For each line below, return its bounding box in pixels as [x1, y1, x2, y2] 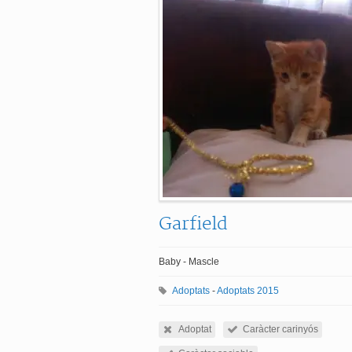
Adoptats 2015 [217, 285, 279, 296]
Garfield [159, 213, 228, 235]
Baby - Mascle [159, 256, 219, 267]
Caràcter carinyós [243, 324, 318, 335]
